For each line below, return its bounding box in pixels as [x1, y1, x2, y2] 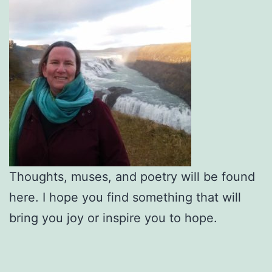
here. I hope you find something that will [9, 189, 241, 205]
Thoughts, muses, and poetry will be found [9, 169, 255, 184]
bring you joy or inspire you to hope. [9, 210, 217, 225]
